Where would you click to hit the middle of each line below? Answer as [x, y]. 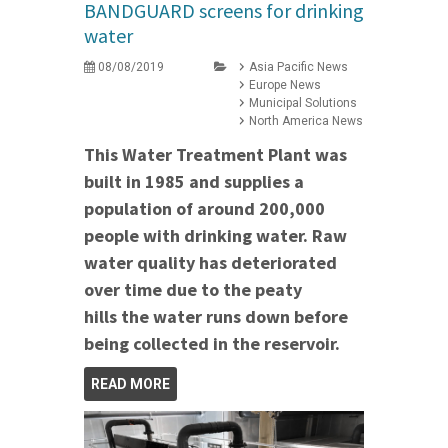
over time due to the [167, 290]
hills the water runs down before [216, 317]
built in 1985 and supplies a [194, 182]
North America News [306, 121]
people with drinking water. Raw [215, 236]
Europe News [285, 85]
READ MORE [130, 384]
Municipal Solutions [303, 103]
